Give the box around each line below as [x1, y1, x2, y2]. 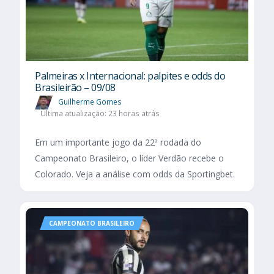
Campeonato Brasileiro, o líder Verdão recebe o [35, 152, 224, 165]
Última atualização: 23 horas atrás [40, 108, 160, 119]
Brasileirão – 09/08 [35, 81, 116, 95]
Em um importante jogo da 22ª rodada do [35, 136, 201, 149]
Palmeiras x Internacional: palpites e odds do [35, 69, 226, 83]
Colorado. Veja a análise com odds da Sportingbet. [35, 168, 235, 180]
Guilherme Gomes [58, 97, 122, 108]
